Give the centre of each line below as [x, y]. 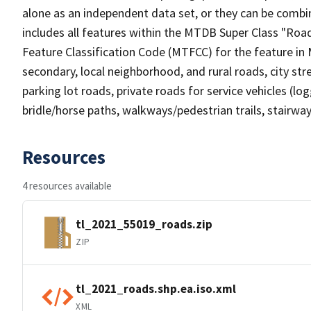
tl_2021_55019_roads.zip [144, 224]
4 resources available [67, 186]
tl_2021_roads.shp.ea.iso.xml [156, 288]
